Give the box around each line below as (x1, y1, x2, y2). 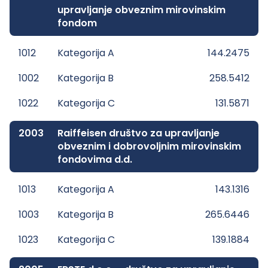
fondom (57, 16, 97, 30)
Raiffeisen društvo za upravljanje (57, 126, 220, 140)
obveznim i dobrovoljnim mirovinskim (57, 139, 241, 153)
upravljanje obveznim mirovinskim (57, 3, 226, 17)
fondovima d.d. (57, 153, 132, 166)
